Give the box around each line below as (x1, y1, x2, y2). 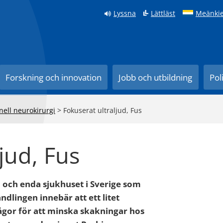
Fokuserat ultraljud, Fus (63, 106, 142, 115)
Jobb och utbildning (118, 72, 193, 83)
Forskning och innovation (5, 72, 102, 83)
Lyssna (113, 8, 136, 18)
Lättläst (151, 8, 175, 18)
